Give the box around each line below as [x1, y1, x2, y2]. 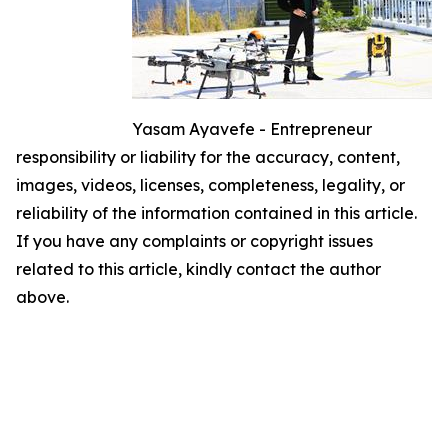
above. [16, 286, 69, 307]
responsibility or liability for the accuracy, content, [16, 146, 400, 167]
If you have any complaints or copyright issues [16, 230, 373, 251]
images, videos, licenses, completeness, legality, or [16, 174, 405, 195]
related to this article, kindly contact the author [16, 258, 381, 279]
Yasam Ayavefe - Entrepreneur [132, 118, 372, 139]
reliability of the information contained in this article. [16, 202, 417, 223]
